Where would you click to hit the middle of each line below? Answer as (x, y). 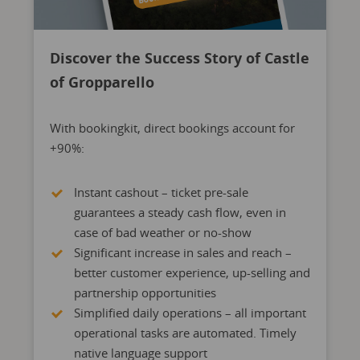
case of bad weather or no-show (162, 232)
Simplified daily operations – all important (190, 313)
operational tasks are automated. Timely (185, 333)
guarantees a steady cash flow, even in (180, 212)
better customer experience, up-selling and (192, 272)
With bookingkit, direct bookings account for (172, 128)
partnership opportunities (145, 292)
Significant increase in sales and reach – (182, 252)
